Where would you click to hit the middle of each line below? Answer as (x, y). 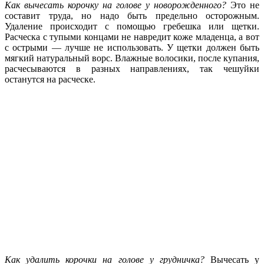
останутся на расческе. (50, 80)
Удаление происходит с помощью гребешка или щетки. (132, 27)
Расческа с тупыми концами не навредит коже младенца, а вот (132, 37)
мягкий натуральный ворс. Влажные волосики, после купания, (132, 58)
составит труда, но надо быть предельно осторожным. (132, 16)
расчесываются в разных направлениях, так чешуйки (132, 69)
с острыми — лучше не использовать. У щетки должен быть (132, 48)
